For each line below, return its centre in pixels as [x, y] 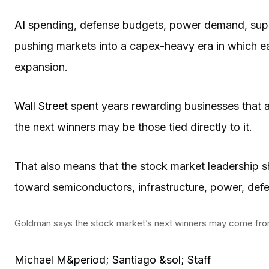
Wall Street [41, 106]
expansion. [41, 67]
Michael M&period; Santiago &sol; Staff [113, 259]
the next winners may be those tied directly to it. [133, 127]
